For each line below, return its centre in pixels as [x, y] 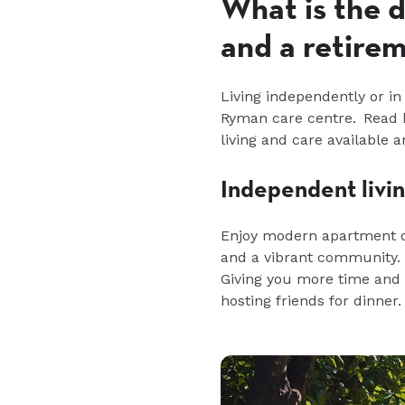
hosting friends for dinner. [311, 300]
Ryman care [264, 118]
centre [330, 118]
